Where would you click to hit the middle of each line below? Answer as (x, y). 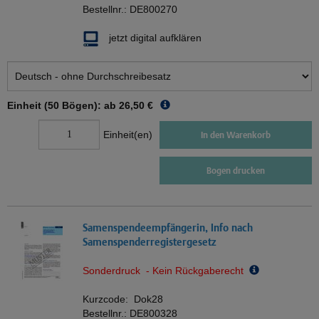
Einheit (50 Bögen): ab (62, 106)
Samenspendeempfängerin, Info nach (168, 228)
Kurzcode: (108, 299)
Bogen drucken (236, 171)
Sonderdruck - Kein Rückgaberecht (166, 271)
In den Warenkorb (236, 135)
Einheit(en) (128, 135)
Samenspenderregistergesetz (150, 242)
